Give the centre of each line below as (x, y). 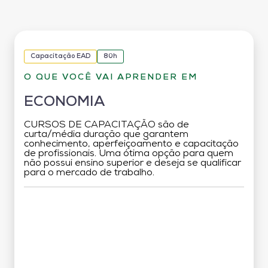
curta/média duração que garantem (106, 134)
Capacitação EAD (60, 56)
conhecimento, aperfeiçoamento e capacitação (131, 144)
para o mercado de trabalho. (89, 173)
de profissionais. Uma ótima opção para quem (129, 153)
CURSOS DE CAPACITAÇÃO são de (106, 125)
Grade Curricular (134, 207)
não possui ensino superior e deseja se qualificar (133, 163)
